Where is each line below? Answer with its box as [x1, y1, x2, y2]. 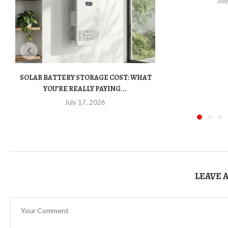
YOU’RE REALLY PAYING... [43, 84, 127, 94]
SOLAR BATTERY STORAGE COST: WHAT [18, 73, 152, 83]
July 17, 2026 [65, 98, 106, 107]
